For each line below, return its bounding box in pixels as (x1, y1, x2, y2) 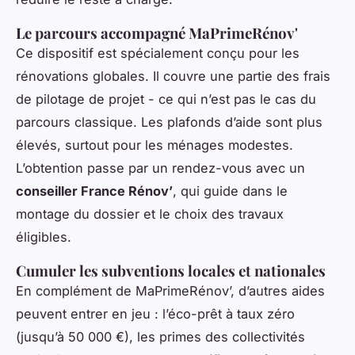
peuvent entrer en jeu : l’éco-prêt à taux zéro (16, 305, 295, 322)
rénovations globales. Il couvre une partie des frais (16, 67, 330, 84)
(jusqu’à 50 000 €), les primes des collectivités (16, 328, 305, 345)
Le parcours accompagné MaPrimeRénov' (16, 22, 298, 43)
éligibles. (16, 228, 71, 245)
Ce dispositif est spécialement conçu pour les (16, 44, 300, 61)
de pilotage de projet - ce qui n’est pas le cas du (16, 90, 316, 107)
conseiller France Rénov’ (16, 182, 173, 199)
